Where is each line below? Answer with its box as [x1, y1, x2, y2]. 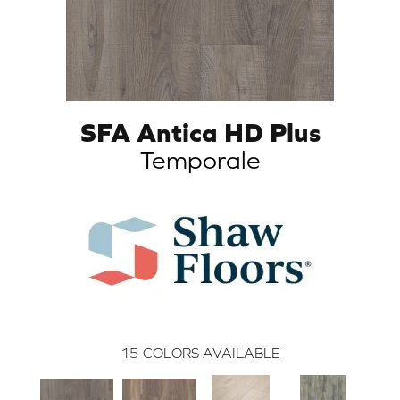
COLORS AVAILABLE [142, 344, 280, 361]
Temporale [139, 145, 261, 174]
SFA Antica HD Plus [79, 116, 321, 147]
